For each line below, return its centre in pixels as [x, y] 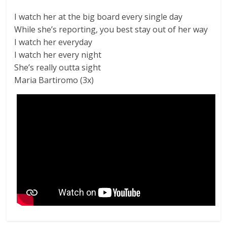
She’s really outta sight [58, 67]
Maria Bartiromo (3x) [54, 80]
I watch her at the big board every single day [99, 17]
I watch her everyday [53, 42]
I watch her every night [58, 55]
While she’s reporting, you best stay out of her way [111, 29]
